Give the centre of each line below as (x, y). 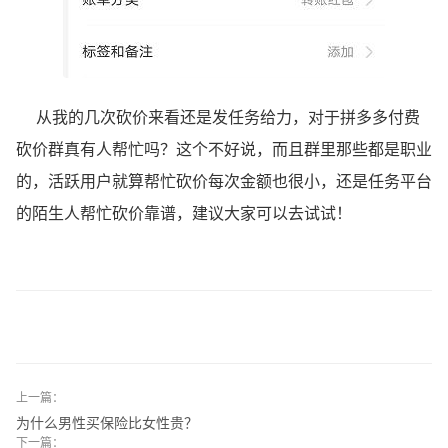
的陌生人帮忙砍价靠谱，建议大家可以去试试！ (184, 213)
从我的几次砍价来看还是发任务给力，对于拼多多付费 (218, 117)
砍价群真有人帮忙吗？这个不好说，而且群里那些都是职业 (224, 149)
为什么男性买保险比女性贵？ (107, 422)
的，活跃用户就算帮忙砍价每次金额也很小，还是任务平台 (224, 181)
